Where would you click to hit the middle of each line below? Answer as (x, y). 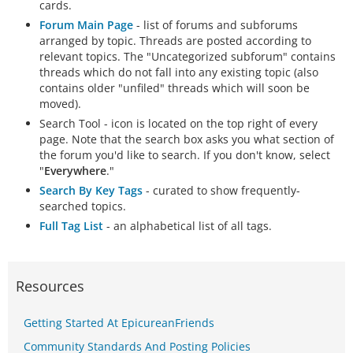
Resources (50, 286)
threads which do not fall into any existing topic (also (179, 72)
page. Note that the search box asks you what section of (187, 139)
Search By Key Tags (91, 190)
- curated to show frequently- (221, 190)
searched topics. (83, 206)
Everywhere (75, 171)
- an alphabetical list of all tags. (188, 226)
